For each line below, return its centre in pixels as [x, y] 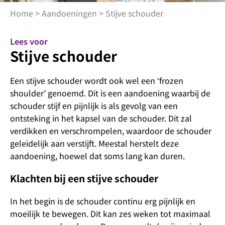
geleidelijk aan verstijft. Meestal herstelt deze [94, 143]
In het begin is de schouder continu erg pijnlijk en [103, 201]
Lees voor [29, 41]
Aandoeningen [69, 13]
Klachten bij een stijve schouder [84, 178]
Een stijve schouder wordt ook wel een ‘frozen [97, 80]
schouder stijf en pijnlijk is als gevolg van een [94, 105]
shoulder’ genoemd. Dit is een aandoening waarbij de [110, 93]
